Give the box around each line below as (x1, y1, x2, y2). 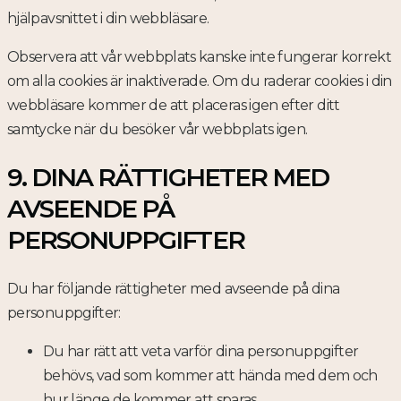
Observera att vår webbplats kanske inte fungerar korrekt (7, 47, 392, 65)
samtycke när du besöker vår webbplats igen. (7, 120, 308, 138)
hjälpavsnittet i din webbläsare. (7, 9, 209, 27)
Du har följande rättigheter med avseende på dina (7, 280, 340, 298)
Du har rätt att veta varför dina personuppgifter (43, 343, 359, 361)
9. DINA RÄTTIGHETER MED (7, 161, 328, 192)
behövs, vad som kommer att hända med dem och (43, 367, 378, 385)
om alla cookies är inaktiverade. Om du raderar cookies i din (7, 72, 392, 90)
